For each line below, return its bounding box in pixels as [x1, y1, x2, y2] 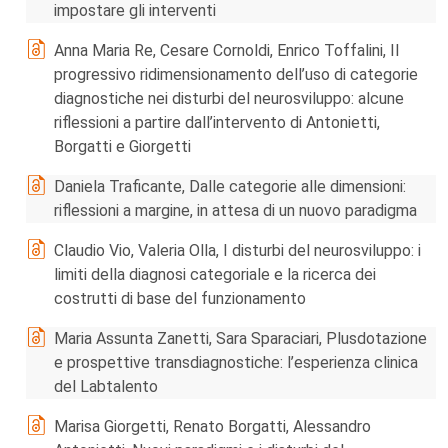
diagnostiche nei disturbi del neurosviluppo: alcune [54, 89, 404, 108]
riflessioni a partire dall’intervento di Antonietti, [54, 113, 380, 132]
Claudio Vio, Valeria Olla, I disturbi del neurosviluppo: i [54, 241, 421, 260]
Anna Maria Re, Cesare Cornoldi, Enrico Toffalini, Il [54, 41, 399, 60]
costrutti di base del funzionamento [54, 289, 306, 308]
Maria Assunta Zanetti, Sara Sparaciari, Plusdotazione [54, 329, 427, 348]
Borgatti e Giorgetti [54, 137, 191, 156]
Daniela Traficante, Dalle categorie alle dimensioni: [54, 177, 406, 196]
